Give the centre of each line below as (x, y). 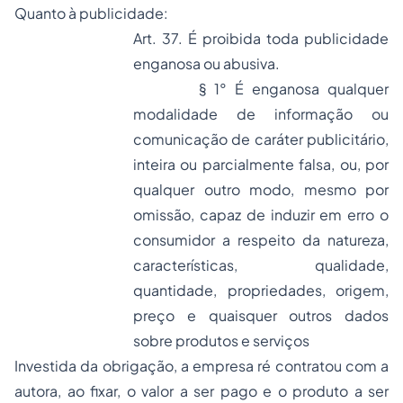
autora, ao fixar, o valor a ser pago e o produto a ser (201, 391)
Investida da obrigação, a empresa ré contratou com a (201, 366)
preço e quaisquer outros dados (261, 315)
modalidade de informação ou (261, 114)
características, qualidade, (261, 265)
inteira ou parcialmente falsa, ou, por (261, 164)
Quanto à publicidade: (91, 13)
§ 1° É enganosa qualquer (261, 89)
